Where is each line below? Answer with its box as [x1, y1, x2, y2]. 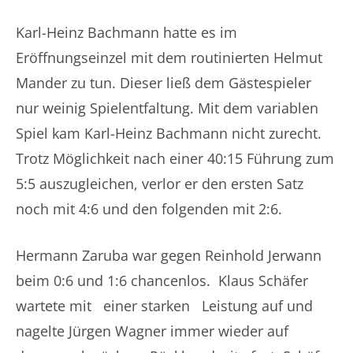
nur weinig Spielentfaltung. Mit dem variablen [16, 98, 318, 117]
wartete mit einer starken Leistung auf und [16, 296, 313, 315]
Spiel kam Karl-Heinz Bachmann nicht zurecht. [16, 124, 321, 143]
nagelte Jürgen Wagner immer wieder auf [16, 321, 288, 340]
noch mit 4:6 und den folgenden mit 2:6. [16, 199, 282, 218]
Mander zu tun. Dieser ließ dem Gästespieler [16, 73, 311, 92]
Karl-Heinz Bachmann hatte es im [16, 23, 237, 42]
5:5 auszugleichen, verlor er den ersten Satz [16, 174, 303, 193]
